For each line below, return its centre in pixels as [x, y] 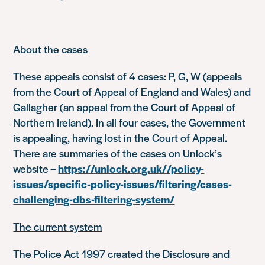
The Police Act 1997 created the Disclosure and [122, 253]
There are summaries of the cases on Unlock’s [118, 153]
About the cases [51, 49]
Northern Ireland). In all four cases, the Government [130, 122]
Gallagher [35, 107]
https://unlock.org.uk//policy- [131, 168]
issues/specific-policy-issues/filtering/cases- [123, 184]
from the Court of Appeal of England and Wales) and [132, 91]
